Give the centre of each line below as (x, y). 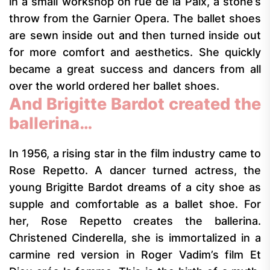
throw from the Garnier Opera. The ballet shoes (135, 18)
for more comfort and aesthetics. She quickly (135, 52)
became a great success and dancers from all (135, 69)
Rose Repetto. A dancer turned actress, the (135, 170)
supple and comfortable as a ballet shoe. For (135, 204)
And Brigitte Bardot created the (135, 104)
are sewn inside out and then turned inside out (135, 35)
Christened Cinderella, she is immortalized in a (135, 238)
